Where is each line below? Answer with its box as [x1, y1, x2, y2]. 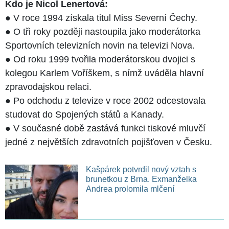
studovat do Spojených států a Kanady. [5, 109, 164, 120]
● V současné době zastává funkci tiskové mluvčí [5, 123, 205, 134]
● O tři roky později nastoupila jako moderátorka [5, 27, 200, 37]
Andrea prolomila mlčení [85, 185, 174, 194]
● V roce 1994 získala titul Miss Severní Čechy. [5, 13, 197, 24]
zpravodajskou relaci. [5, 82, 91, 93]
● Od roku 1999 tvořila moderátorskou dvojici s [5, 54, 195, 65]
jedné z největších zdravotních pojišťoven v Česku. [5, 137, 212, 148]
